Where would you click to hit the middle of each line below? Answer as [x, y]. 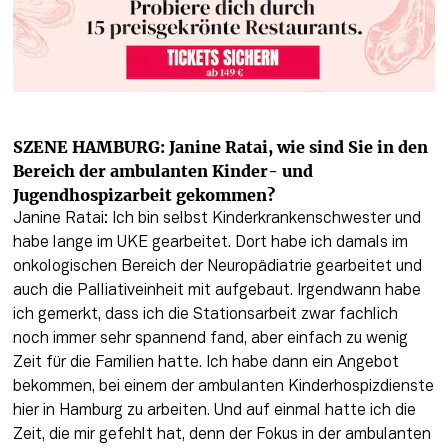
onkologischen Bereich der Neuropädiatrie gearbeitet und [217, 266]
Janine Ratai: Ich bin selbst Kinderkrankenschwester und [216, 218]
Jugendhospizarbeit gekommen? [143, 194]
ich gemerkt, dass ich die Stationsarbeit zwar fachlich [205, 314]
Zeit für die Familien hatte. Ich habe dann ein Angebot [205, 362]
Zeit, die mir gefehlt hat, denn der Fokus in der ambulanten [221, 434]
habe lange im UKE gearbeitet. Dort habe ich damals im [210, 242]
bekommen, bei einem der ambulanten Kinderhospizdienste [223, 386]
